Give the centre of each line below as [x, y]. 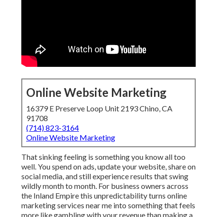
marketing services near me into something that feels [108, 205]
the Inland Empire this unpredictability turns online [104, 196]
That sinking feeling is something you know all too [103, 157]
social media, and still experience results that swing [105, 176]
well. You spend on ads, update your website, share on [108, 167]
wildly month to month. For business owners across [105, 186]
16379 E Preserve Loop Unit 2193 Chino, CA [99, 108]
